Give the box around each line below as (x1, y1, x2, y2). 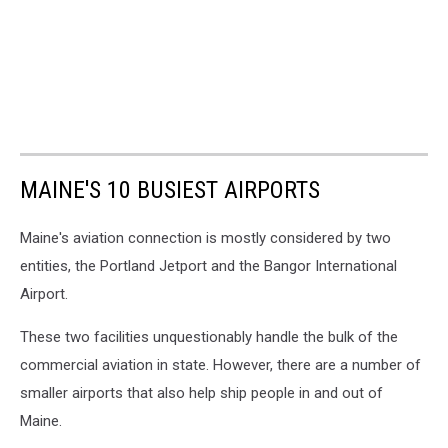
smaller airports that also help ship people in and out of (20, 383, 383, 402)
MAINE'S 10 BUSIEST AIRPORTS (20, 175, 320, 204)
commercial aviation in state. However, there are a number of (20, 355, 421, 374)
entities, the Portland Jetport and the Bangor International (20, 256, 397, 275)
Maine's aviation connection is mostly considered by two (20, 228, 391, 247)
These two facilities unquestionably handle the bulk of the (20, 327, 398, 346)
